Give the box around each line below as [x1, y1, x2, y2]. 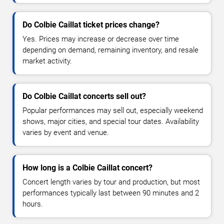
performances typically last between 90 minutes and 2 [22, 188, 199, 197]
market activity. [22, 56, 72, 65]
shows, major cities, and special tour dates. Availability [22, 116, 199, 126]
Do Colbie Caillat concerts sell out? [22, 91, 146, 101]
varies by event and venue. [22, 127, 109, 137]
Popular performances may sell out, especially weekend [22, 105, 203, 115]
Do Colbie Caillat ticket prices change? [22, 19, 159, 29]
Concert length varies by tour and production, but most [22, 177, 200, 186]
